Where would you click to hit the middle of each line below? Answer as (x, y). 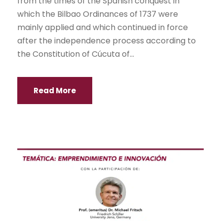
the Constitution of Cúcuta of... (76, 54)
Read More (55, 91)
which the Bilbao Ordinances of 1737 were (98, 14)
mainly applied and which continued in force (103, 28)
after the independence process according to (107, 41)
